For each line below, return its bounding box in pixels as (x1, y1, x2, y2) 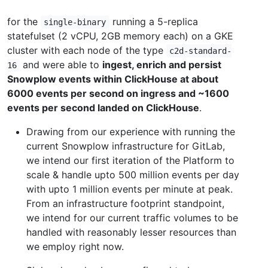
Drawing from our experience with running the (26, 126, 235, 138)
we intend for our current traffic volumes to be (26, 212, 238, 224)
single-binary (44, 17, 106, 28)
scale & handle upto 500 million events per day (26, 169, 239, 181)
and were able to (20, 59, 103, 71)
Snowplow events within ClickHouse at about (7, 73, 218, 86)
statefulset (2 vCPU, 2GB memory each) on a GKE (7, 30, 233, 42)
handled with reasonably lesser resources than (26, 226, 236, 239)
